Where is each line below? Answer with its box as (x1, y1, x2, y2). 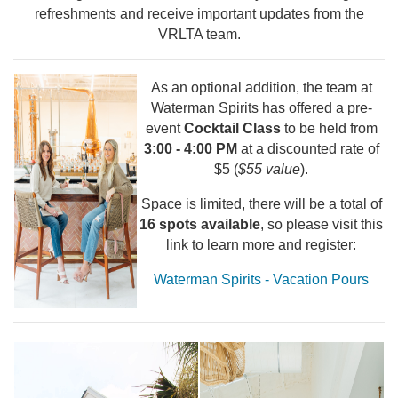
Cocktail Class (183, 121, 281, 136)
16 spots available (139, 217, 260, 232)
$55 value (238, 162, 300, 177)
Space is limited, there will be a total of (140, 196, 382, 211)
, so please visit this (260, 217, 383, 232)
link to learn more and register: (166, 237, 356, 252)
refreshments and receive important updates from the (34, 6, 364, 21)
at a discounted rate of (236, 141, 379, 156)
